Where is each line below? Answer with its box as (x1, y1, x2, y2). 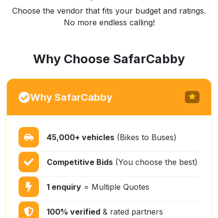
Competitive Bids (47, 157, 113, 167)
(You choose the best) (113, 157, 198, 167)
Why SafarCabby (30, 91, 112, 103)
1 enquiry (47, 182, 81, 192)
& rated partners (100, 207, 163, 217)
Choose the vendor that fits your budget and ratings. (12, 6, 206, 16)
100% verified (47, 207, 100, 217)
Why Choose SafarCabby (33, 52, 185, 66)
